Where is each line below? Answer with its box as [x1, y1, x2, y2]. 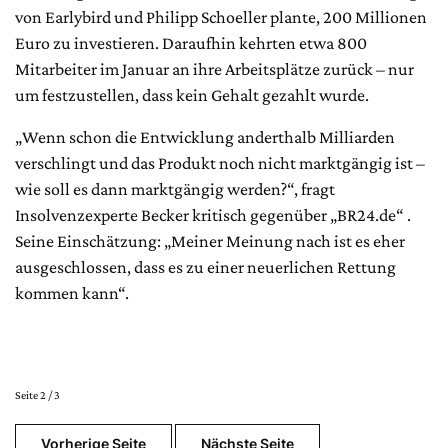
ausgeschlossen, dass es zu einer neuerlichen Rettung [15, 256, 396, 277]
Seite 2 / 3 [15, 387, 60, 402]
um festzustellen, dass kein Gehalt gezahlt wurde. [15, 84, 369, 105]
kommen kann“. [15, 282, 129, 303]
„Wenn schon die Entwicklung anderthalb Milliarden [15, 126, 395, 147]
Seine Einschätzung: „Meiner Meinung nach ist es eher [15, 230, 405, 251]
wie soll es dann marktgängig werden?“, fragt [15, 178, 335, 199]
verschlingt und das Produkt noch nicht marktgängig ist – [15, 152, 425, 173]
